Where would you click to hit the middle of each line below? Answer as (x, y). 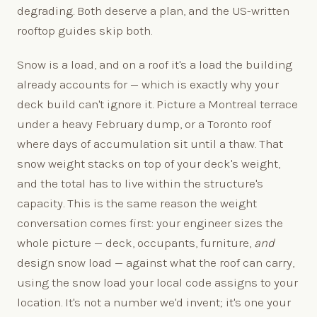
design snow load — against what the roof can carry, (156, 262)
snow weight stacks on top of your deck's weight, (149, 163)
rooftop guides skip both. (85, 30)
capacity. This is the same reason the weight (137, 203)
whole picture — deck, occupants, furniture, (136, 242)
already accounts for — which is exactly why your (148, 84)
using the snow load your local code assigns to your (157, 282)
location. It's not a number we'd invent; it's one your (154, 302)
